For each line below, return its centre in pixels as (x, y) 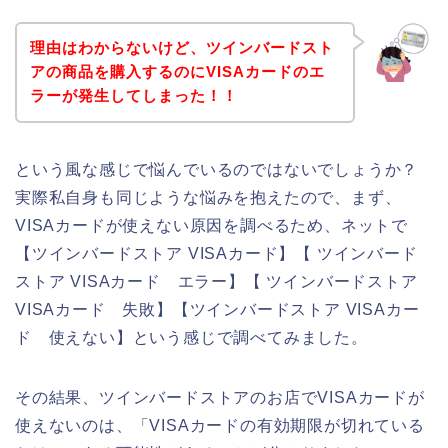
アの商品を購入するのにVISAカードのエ (177, 72)
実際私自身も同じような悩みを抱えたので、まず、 (208, 198)
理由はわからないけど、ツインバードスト (181, 48)
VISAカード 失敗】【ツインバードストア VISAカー (217, 310)
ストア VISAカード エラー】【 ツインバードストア (216, 282)
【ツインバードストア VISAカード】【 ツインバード (216, 254)
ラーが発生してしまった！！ (133, 96)
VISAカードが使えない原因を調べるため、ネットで (212, 226)
